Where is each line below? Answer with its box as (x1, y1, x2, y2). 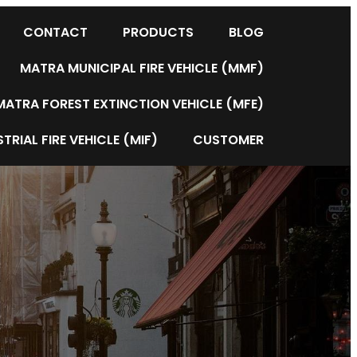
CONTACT (23, 23, 88, 41)
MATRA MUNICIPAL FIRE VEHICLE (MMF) (20, 59, 264, 77)
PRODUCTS (123, 23, 194, 41)
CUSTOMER (193, 131, 264, 149)
